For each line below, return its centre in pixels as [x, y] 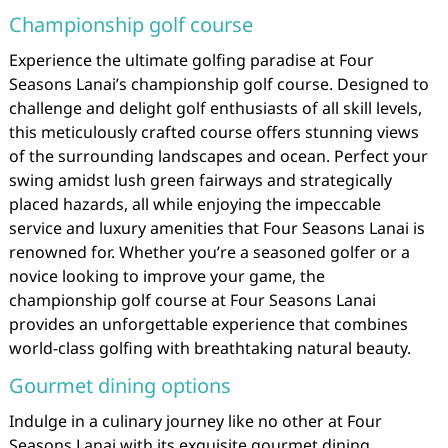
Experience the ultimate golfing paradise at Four [191, 60]
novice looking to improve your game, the [166, 276]
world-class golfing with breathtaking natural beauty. [209, 348]
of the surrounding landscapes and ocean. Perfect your [218, 156]
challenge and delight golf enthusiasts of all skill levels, [215, 108]
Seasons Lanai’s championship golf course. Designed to [218, 84]
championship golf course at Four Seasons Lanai [192, 300]
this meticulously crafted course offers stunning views [213, 132]
